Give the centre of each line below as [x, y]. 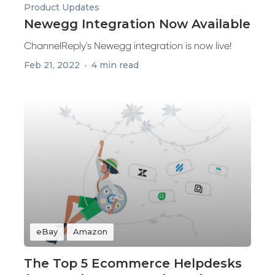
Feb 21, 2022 [52, 65]
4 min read [115, 65]
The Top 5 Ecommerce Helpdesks [133, 263]
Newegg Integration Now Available [137, 24]
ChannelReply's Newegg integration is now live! [128, 46]
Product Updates [62, 7]
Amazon [90, 231]
